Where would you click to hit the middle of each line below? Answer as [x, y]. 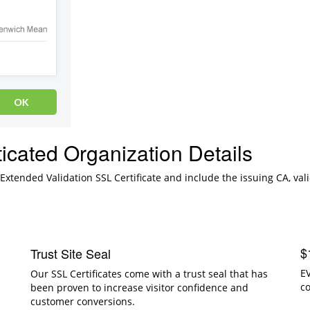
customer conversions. [83, 301]
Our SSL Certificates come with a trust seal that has [149, 273]
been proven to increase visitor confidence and [139, 287]
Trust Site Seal [71, 253]
